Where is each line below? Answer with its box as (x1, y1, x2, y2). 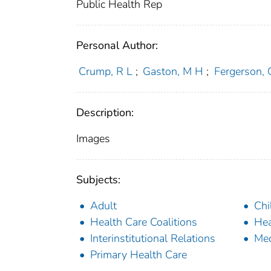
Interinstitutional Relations (90, 231, 215, 246)
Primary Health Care (90, 247, 187, 263)
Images (76, 131, 110, 146)
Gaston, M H (143, 64, 204, 79)
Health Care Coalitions (90, 215, 197, 230)
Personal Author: (76, 38, 158, 53)
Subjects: (76, 172, 120, 188)
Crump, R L (78, 64, 132, 79)
